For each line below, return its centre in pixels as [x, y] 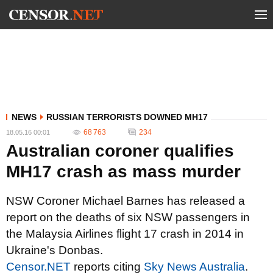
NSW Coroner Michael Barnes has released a [126, 201]
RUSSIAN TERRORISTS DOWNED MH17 [127, 117]
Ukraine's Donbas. [55, 250]
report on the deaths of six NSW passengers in [128, 217]
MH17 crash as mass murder [123, 172]
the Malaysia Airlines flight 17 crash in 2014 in [125, 234]
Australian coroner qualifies [120, 151]
